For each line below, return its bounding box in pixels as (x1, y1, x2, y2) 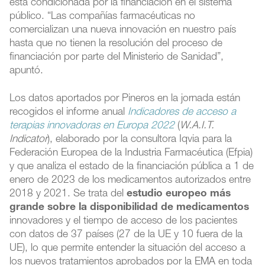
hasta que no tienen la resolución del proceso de (9, 38, 223, 49)
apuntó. (9, 66, 44, 76)
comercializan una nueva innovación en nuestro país (9, 25, 237, 35)
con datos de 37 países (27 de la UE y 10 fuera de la (9, 230, 243, 240)
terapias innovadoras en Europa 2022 (9, 121, 175, 131)
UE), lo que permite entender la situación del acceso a (9, 243, 246, 254)
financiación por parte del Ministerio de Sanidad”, (9, 52, 224, 63)
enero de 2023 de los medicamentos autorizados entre (9, 175, 251, 186)
